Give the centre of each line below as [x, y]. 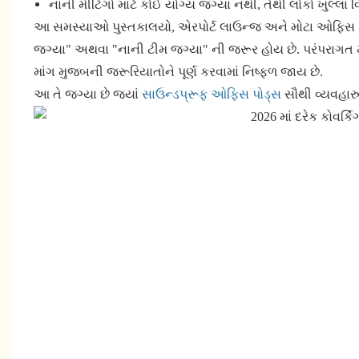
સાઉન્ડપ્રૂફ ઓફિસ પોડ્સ [211, 95]
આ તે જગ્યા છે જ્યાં [87, 95]
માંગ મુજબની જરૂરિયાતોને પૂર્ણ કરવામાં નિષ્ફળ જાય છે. [178, 72]
